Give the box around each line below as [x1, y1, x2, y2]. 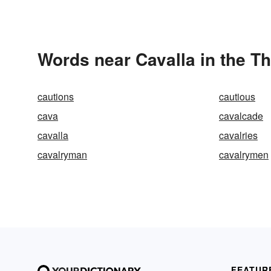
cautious [219, 90, 255, 103]
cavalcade [219, 109, 263, 123]
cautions [38, 90, 74, 103]
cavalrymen [219, 148, 269, 162]
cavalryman [38, 148, 87, 162]
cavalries [219, 128, 258, 142]
